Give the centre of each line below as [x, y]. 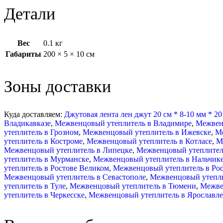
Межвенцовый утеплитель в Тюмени [133, 186]
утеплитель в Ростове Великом [56, 168]
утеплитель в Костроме [43, 141]
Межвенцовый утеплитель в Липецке [68, 150]
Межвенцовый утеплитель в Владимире [123, 123]
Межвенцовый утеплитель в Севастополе [75, 177]
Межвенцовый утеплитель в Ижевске [147, 132]
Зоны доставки [57, 86]
